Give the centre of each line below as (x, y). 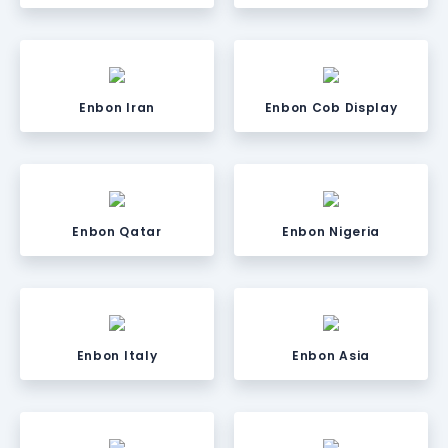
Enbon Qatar (117, 232)
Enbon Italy (117, 356)
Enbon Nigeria (331, 232)
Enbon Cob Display (331, 108)
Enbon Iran (117, 108)
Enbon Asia (331, 356)
